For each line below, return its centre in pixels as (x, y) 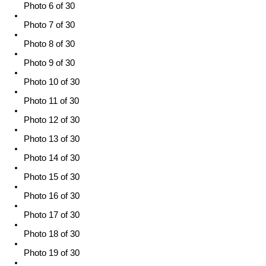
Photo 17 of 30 (52, 215)
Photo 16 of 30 (52, 196)
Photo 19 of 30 (52, 253)
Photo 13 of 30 (52, 139)
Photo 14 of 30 (52, 158)
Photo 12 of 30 (52, 120)
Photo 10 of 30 (52, 82)
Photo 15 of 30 (52, 177)
